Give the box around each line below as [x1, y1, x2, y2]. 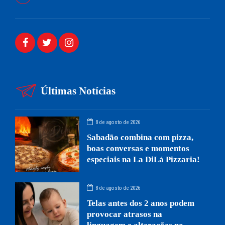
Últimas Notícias [41, 85, 116, 97]
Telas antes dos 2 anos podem [87, 198, 195, 208]
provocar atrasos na [87, 209, 163, 219]
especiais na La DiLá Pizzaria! [87, 154, 200, 164]
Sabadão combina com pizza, [87, 132, 194, 142]
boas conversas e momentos [87, 143, 190, 153]
